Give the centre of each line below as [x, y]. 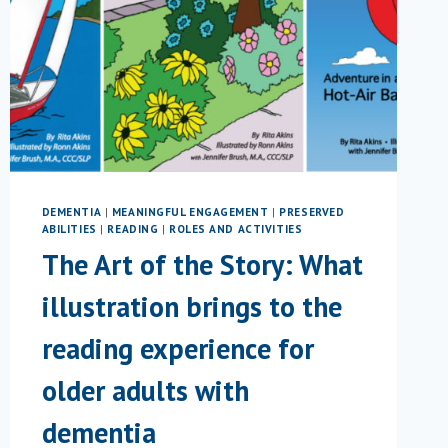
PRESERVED [312, 212]
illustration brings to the [191, 306]
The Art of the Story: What [202, 264]
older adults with [145, 390]
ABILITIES [69, 229]
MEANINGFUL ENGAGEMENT [190, 212]
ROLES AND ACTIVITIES [236, 229]
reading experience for [177, 348]
